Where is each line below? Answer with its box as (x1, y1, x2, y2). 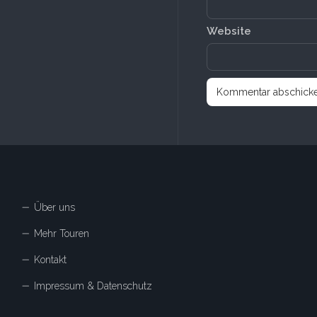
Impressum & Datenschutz (34, 280, 152, 292)
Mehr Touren (34, 228, 89, 240)
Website (207, 25, 251, 38)
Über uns (34, 202, 75, 214)
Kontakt (34, 254, 67, 266)
